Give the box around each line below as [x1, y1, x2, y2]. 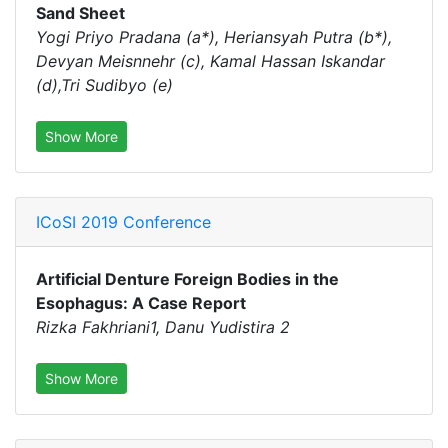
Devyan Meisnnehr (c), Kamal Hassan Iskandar [36, 51, 385, 71]
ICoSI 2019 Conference [36, 212, 211, 232]
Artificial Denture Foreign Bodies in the [36, 269, 339, 289]
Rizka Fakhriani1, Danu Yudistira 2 [36, 317, 290, 337]
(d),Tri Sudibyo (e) [36, 75, 173, 95]
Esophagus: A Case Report [36, 293, 246, 313]
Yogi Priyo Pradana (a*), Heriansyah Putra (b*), [36, 27, 392, 47]
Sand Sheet [36, 3, 125, 23]
